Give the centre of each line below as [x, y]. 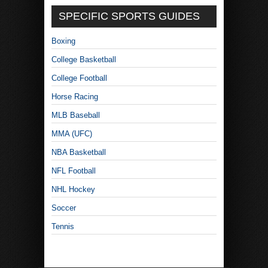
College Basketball [84, 60]
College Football [79, 78]
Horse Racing [75, 97]
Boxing [63, 41]
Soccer [64, 208]
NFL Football [74, 171]
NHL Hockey [73, 190]
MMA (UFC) [72, 134]
